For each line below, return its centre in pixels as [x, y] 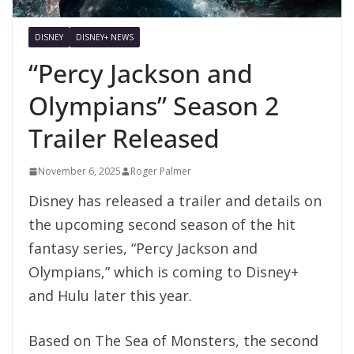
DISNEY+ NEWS [105, 38]
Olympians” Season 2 [154, 106]
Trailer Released [124, 138]
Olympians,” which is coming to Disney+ [164, 272]
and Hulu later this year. [110, 296]
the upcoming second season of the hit [162, 225]
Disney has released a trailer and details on [175, 201]
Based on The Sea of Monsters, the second [173, 341]
